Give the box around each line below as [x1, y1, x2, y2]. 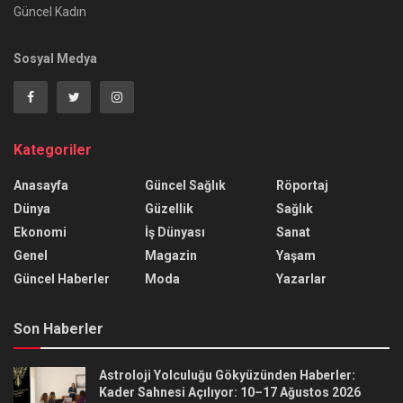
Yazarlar [276, 272, 327, 287]
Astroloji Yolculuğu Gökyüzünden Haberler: [99, 368, 355, 383]
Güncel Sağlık [145, 178, 226, 193]
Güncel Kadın [13, 4, 86, 20]
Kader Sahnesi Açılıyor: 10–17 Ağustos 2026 [99, 385, 361, 400]
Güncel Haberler [13, 272, 110, 287]
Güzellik [145, 201, 193, 217]
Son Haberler [13, 320, 103, 338]
